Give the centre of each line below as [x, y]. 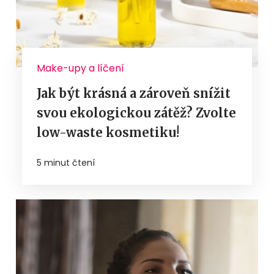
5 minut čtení [66, 163]
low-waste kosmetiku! [108, 133]
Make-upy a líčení [80, 68]
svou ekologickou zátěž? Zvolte [136, 113]
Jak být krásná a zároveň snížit [134, 94]
